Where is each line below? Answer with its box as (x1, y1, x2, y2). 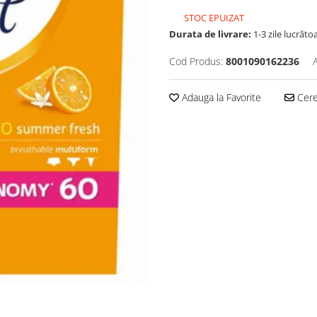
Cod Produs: (169, 54, 223, 69)
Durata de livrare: (169, 28, 251, 41)
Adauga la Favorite (179, 91, 261, 105)
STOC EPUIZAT (182, 11, 244, 25)
